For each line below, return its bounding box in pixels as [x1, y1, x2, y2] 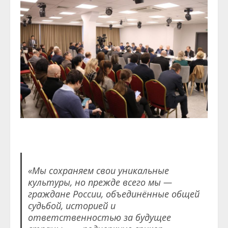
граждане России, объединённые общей [27, 187, 199, 200]
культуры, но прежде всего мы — [27, 176, 172, 188]
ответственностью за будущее [27, 211, 171, 223]
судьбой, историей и [27, 199, 116, 212]
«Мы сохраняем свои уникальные [27, 164, 169, 177]
